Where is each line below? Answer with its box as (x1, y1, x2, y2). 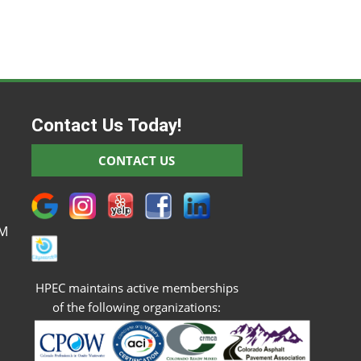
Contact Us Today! (31, 114, 181, 135)
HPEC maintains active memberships (35, 280, 239, 297)
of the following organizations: (52, 299, 222, 316)
